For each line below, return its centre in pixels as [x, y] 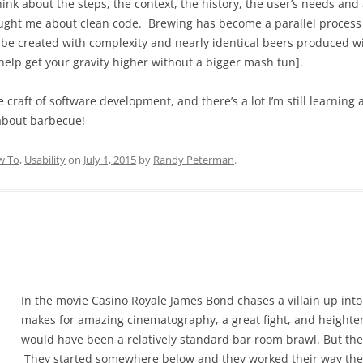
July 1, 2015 [110, 160]
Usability [45, 160]
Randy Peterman [194, 160]
